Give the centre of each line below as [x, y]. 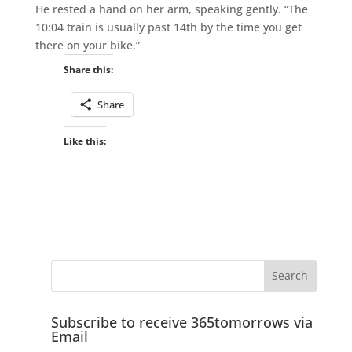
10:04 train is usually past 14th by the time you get [168, 27]
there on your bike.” [87, 45]
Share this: [88, 69]
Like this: [84, 141]
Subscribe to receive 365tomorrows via [181, 322]
